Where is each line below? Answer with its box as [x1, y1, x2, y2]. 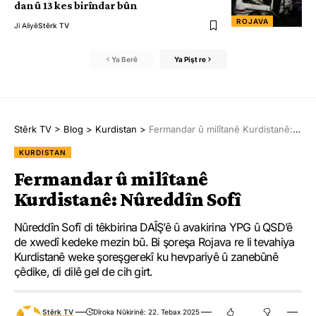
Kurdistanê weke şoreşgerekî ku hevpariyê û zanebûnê [14, 250, 278, 265]
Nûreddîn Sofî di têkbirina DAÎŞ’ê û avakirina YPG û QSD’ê [14, 220, 293, 235]
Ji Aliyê [14, 21, 38, 30]
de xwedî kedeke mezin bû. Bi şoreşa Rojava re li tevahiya [14, 235, 295, 250]
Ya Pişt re [174, 54, 206, 63]
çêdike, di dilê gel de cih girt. [14, 265, 153, 279]
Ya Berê [111, 54, 138, 63]
